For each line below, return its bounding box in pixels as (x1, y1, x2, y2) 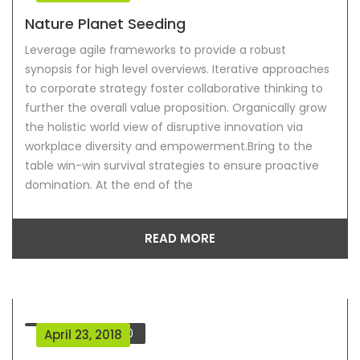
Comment (63, 325, 126, 342)
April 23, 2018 (44, 326, 122, 344)
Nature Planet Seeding (25, 14, 186, 35)
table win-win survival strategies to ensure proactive (25, 157, 319, 174)
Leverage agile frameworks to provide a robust (25, 42, 286, 59)
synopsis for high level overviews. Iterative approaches (25, 61, 329, 78)
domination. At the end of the (25, 177, 193, 194)
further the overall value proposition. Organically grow (25, 100, 326, 117)
